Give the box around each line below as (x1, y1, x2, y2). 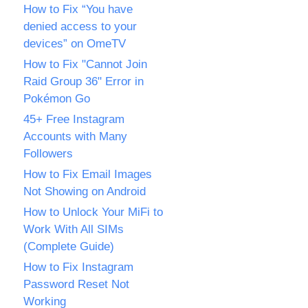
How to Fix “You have (23, 3, 133, 16)
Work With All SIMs (23, 223, 124, 236)
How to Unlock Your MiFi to (23, 206, 163, 219)
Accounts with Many (23, 130, 127, 143)
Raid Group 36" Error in (23, 75, 144, 88)
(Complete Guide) (23, 240, 114, 253)
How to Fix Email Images (23, 168, 152, 181)
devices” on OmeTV (23, 37, 126, 50)
